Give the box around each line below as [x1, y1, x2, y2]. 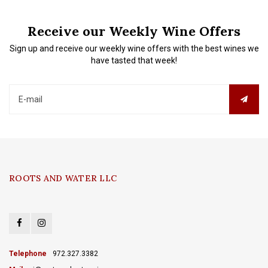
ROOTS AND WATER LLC [9, 173, 117, 184]
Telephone [9, 249, 47, 258]
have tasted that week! [91, 56, 177, 65]
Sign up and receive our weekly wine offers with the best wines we [9, 44, 259, 53]
